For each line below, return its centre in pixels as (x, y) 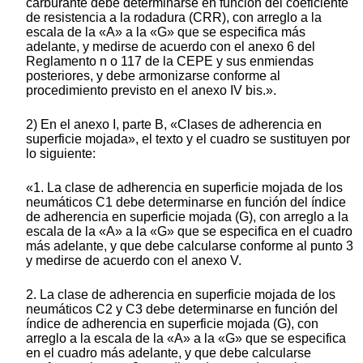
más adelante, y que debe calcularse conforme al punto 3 (190, 246)
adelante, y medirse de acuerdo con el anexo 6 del (171, 47)
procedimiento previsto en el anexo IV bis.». (151, 91)
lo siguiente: (61, 154)
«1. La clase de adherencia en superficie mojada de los (184, 188)
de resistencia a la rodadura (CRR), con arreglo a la (174, 18)
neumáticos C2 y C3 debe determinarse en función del (182, 310)
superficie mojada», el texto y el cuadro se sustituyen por (188, 139)
